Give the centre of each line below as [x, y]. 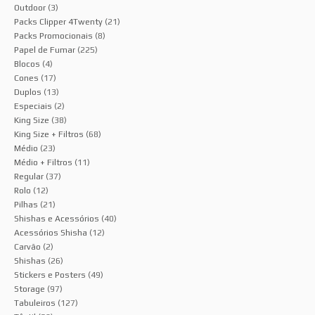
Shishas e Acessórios [57, 219]
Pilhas [26, 205]
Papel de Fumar [45, 50]
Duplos [28, 92]
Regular [29, 176]
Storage [30, 289]
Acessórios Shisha [51, 233]
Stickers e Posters [50, 275]
